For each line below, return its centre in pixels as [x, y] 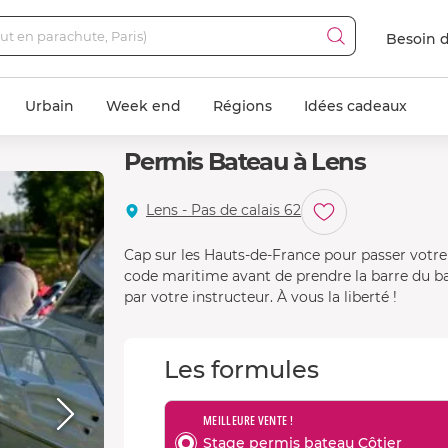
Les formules [241, 369]
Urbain [49, 106]
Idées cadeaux [355, 106]
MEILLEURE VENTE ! [248, 420]
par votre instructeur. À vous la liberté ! [260, 297]
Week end [143, 106]
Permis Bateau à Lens [244, 161]
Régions [242, 106]
